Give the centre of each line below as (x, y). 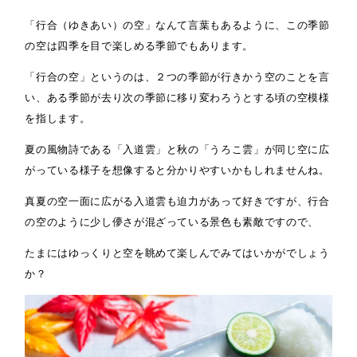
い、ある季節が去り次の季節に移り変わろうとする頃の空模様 (177, 98)
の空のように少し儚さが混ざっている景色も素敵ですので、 (172, 222)
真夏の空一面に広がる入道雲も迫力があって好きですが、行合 (177, 202)
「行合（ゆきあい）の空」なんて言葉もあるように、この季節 (177, 25)
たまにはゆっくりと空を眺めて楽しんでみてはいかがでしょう (177, 253)
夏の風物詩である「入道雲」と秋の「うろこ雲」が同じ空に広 (177, 150)
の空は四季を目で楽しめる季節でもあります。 (139, 46)
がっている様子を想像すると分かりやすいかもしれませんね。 (177, 171)
